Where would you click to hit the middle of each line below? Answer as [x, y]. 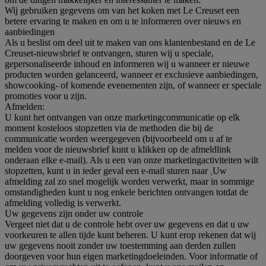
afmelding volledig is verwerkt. [63, 202]
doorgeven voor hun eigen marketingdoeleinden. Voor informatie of [131, 256]
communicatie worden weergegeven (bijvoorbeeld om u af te [118, 138]
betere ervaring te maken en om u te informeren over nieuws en [123, 21]
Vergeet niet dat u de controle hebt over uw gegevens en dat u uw [127, 224]
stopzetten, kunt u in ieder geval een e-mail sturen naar [107, 170]
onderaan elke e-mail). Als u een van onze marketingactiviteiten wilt [132, 160]
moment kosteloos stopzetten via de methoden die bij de [109, 128]
